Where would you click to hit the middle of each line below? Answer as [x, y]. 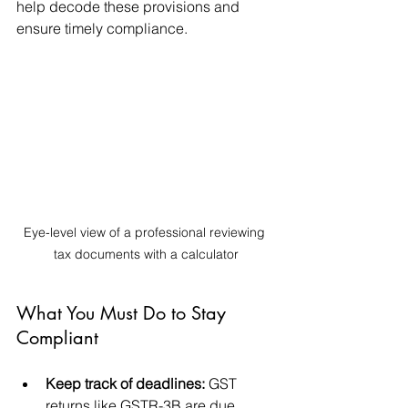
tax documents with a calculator [146, 254]
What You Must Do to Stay [124, 313]
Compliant [57, 337]
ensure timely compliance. [102, 28]
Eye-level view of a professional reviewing [146, 232]
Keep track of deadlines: [125, 383]
